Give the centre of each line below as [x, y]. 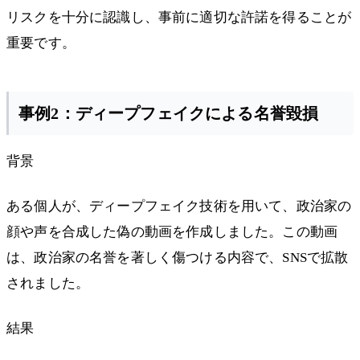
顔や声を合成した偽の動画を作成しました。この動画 [172, 232]
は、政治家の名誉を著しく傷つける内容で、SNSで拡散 [178, 258]
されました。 [48, 284]
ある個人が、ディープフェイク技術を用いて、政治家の [179, 207]
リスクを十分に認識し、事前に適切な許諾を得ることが [179, 18]
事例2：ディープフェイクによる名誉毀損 [169, 114]
